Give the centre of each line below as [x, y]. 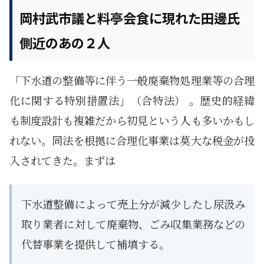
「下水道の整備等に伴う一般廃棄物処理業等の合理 [132, 80]
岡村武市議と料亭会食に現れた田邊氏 [130, 18]
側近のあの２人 [65, 43]
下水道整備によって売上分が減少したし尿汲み [133, 204]
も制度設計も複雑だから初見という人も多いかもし [132, 120]
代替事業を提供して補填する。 [95, 244]
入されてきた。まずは [62, 160]
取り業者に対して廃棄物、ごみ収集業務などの [133, 224]
